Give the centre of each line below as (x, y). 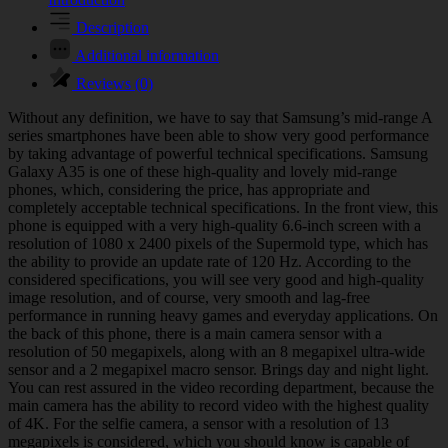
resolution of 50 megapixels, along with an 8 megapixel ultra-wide (216, 351)
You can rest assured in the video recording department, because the (221, 387)
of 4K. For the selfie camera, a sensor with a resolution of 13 (198, 423)
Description (110, 27)
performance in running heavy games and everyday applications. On (223, 315)
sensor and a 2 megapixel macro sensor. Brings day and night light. (218, 369)
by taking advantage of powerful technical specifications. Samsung (218, 153)
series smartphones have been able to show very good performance (218, 135)
